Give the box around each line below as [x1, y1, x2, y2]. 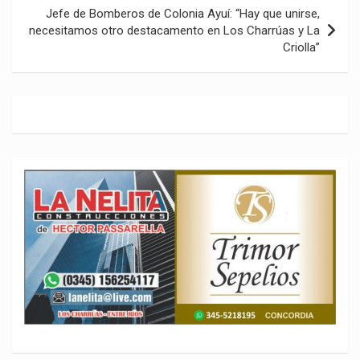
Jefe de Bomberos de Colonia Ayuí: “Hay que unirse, [46, 6, 320, 21]
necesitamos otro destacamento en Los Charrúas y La [29, 23, 320, 38]
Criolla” [283, 40, 320, 55]
